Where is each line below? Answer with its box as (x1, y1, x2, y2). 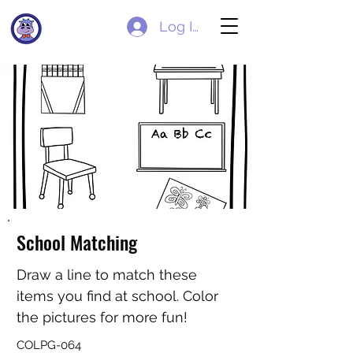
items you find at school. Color (17, 288, 218, 304)
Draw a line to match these (17, 266, 197, 283)
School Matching (17, 228, 137, 256)
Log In (159, 18, 202, 35)
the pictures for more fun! (17, 309, 188, 325)
